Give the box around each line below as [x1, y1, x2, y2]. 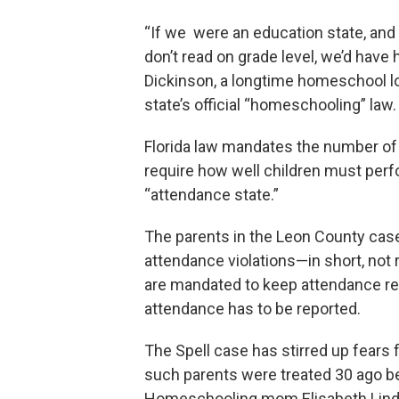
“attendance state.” [144, 185, 279, 204]
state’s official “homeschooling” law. [144, 95, 396, 114]
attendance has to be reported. [144, 299, 361, 318]
